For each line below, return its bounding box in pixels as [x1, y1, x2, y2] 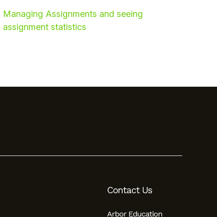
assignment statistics [3, 22, 86, 32]
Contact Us [107, 185, 152, 196]
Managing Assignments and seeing [3, 9, 143, 19]
